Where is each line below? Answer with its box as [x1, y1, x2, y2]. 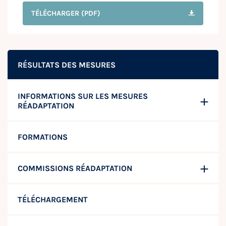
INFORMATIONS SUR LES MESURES [18, 91, 148, 101]
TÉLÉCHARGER [31, 9, 79, 18]
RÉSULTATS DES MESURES [18, 60, 116, 70]
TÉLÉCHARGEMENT [18, 195, 88, 205]
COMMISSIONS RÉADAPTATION [18, 163, 132, 174]
